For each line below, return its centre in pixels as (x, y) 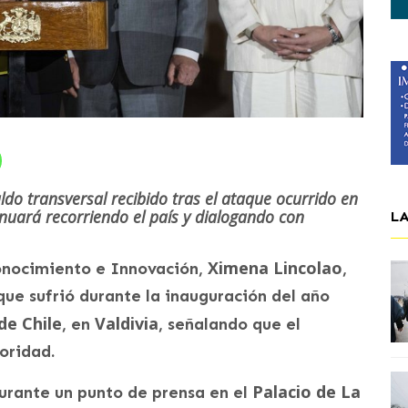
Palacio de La (306, 391)
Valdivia (127, 323)
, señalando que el (229, 324)
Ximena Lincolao (275, 267)
